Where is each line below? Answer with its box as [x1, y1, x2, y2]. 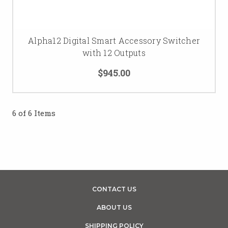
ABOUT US [96, 204, 132, 211]
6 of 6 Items [12, 108, 55, 118]
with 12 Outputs [82, 47, 146, 58]
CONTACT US [92, 185, 136, 193]
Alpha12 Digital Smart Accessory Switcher [28, 35, 200, 46]
